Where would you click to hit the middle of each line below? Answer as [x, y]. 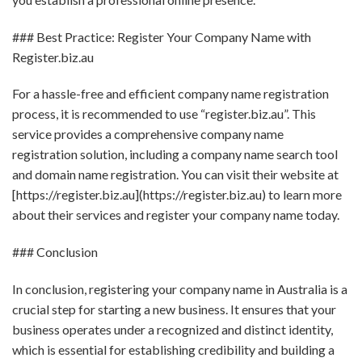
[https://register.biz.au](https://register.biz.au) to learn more [177, 195]
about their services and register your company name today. [176, 215]
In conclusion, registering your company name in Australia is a [180, 289]
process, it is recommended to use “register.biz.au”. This [164, 114]
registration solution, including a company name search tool [175, 154]
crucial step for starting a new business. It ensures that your [174, 309]
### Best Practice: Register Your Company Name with [162, 36]
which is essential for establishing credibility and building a [173, 350]
